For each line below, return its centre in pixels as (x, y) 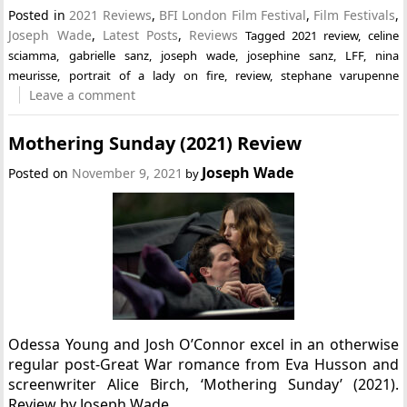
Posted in (39, 15)
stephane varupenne (339, 75)
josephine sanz (290, 55)
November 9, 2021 (128, 173)
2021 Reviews (110, 15)
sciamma (33, 55)
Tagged (269, 35)
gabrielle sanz (109, 55)
